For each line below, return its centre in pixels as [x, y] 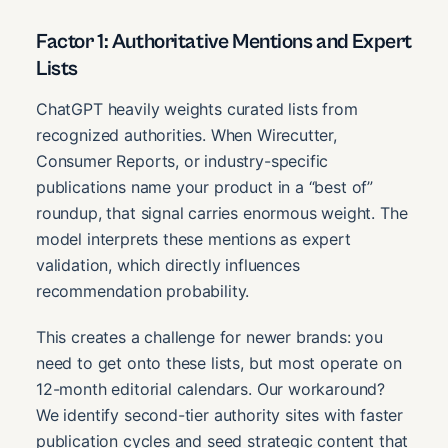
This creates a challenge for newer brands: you [209, 337]
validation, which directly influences [168, 265]
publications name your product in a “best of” [205, 187]
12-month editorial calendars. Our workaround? [211, 389]
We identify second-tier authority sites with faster [220, 415]
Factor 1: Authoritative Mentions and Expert [224, 42]
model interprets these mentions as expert [193, 239]
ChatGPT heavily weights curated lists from [197, 109]
